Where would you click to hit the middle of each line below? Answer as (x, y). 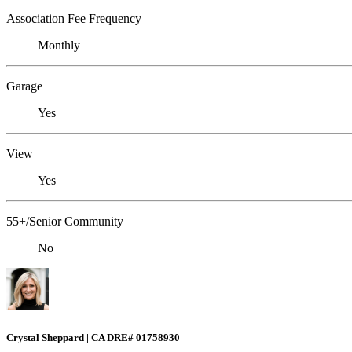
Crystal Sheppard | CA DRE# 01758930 (93, 337)
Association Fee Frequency (74, 19)
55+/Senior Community (65, 222)
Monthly (59, 46)
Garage (24, 86)
